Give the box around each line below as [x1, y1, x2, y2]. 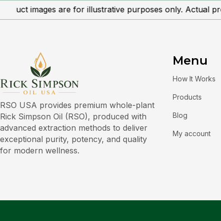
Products [173, 93, 202, 101]
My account [173, 129, 211, 138]
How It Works [173, 74, 216, 83]
